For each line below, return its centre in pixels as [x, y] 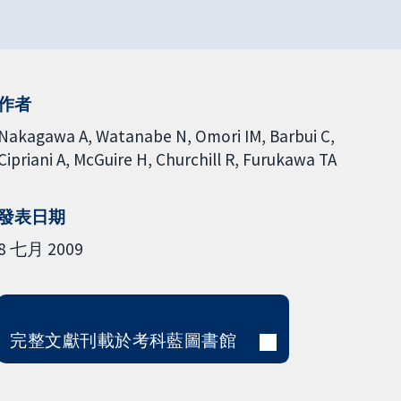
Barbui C [299, 136]
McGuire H [110, 159]
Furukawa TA [289, 159]
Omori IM [228, 136]
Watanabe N [141, 136]
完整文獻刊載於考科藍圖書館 [124, 340]
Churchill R [195, 159]
